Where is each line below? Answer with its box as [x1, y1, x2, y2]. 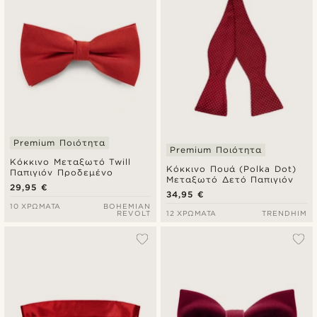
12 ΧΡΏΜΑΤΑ [166, 208, 217, 217]
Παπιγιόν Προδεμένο [10, 166, 113, 178]
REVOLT [117, 208, 151, 217]
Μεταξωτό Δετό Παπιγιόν [166, 173, 294, 185]
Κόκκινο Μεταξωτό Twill [10, 156, 131, 167]
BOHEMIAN [103, 201, 151, 210]
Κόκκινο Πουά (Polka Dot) [166, 163, 296, 174]
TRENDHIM [262, 208, 307, 217]
